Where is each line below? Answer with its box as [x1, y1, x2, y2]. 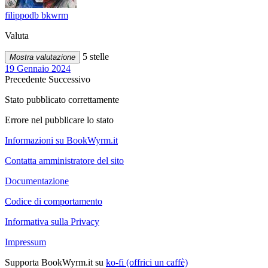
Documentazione [5, 176, 69, 187]
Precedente [5, 74, 48, 85]
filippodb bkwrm [5, 10, 68, 21]
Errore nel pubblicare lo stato [5, 115, 114, 126]
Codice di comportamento [5, 196, 102, 207]
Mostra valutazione [10, 53, 75, 62]
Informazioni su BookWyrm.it [5, 135, 118, 146]
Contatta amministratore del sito [5, 156, 124, 166]
